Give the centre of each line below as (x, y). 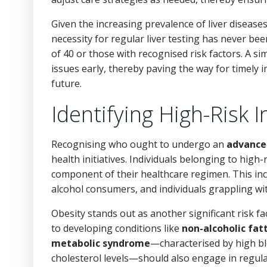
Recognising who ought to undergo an (139, 144)
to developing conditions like (117, 228)
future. (66, 83)
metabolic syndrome (101, 243)
